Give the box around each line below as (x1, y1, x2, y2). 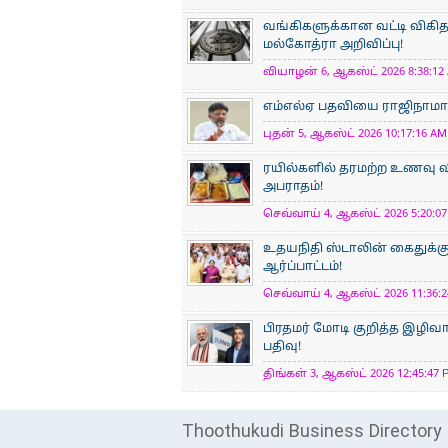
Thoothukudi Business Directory (182, 421, 442, 444)
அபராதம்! (263, 180, 323, 194)
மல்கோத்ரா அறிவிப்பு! (263, 38, 403, 52)
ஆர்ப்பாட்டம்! (263, 260, 342, 274)
